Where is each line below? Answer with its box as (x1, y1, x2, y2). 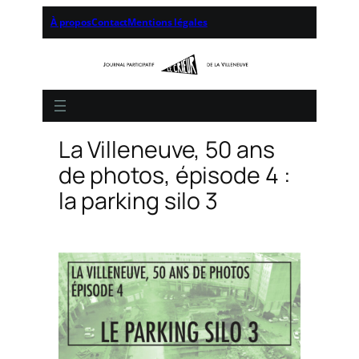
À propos (50, 15, 91, 29)
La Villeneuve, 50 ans (58, 134, 275, 166)
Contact (91, 15, 128, 29)
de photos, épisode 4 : (58, 159, 291, 192)
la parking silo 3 (58, 185, 219, 217)
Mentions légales (127, 15, 208, 29)
